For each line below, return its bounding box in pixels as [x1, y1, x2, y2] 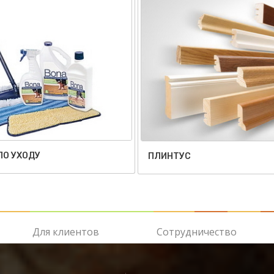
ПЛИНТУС [148, 150, 191, 161]
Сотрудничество [156, 224, 237, 239]
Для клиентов [32, 224, 99, 239]
